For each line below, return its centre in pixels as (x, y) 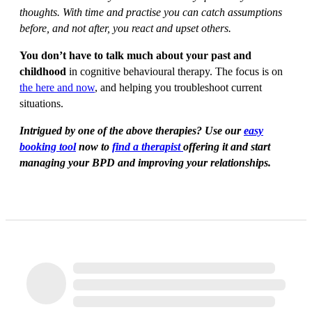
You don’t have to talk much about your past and (135, 55)
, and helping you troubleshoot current (178, 87)
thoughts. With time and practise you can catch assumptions (151, 12)
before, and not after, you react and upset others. (125, 28)
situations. (41, 103)
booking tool (48, 147)
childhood (43, 71)
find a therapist (148, 147)
